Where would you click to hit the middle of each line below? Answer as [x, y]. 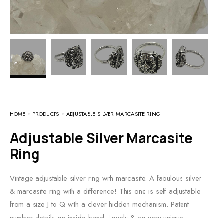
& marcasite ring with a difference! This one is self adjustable [105, 191]
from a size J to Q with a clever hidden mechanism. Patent [99, 204]
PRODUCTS [46, 114]
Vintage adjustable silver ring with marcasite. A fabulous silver [106, 178]
